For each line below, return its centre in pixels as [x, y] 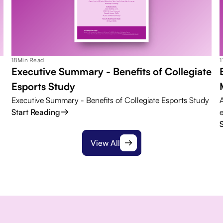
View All [105, 143]
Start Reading [36, 112]
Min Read [31, 60]
